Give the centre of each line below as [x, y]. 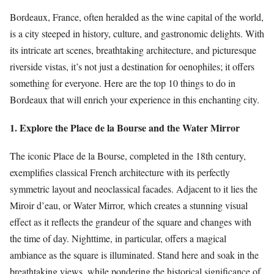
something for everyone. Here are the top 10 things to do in [123, 83]
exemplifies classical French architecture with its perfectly [120, 172]
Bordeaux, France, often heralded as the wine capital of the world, [137, 17]
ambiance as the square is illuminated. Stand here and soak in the [134, 255]
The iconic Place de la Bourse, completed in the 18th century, [128, 156]
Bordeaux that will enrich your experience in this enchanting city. [135, 99]
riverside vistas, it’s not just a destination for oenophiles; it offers [132, 66]
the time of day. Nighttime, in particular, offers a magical [118, 239]
